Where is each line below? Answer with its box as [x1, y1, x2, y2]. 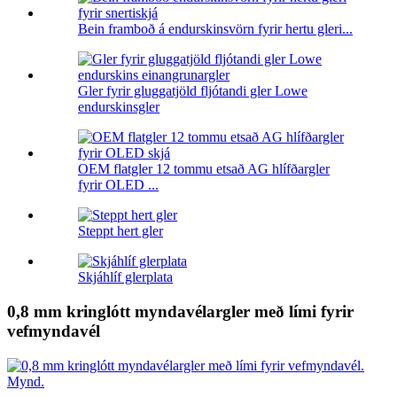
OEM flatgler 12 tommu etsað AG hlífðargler [78, 161, 330, 177]
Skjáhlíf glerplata [78, 269, 173, 285]
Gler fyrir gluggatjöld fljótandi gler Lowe [78, 83, 307, 99]
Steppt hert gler [78, 223, 163, 239]
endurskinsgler [78, 99, 160, 115]
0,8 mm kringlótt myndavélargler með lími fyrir [7, 302, 354, 322]
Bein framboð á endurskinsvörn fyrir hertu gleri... [78, 21, 353, 37]
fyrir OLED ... [78, 177, 159, 193]
